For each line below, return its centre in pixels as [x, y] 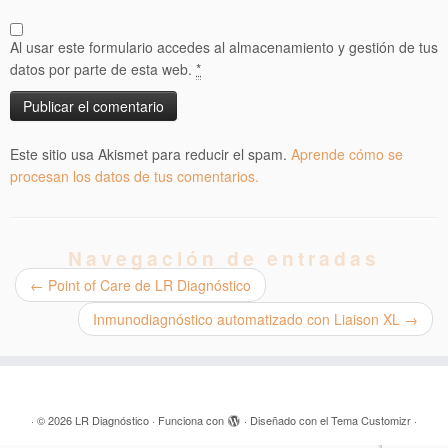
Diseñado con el [290, 420]
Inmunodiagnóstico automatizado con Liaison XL [248, 319]
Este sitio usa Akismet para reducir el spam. [150, 154]
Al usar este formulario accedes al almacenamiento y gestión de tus [224, 47]
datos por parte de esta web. [103, 69]
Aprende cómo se [347, 154]
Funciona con [191, 420]
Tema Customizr [371, 420]
